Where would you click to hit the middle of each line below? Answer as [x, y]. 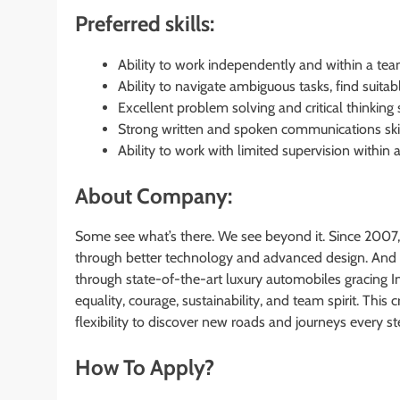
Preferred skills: [145, 23]
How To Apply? [145, 368]
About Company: [154, 196]
